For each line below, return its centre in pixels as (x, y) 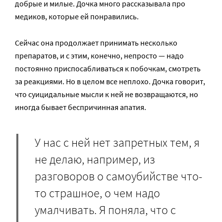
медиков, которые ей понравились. (77, 17)
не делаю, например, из (95, 159)
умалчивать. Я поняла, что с (105, 210)
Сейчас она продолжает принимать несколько (96, 43)
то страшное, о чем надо (97, 193)
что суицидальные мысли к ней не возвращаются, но (107, 94)
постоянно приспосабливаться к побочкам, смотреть (108, 69)
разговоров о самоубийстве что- (118, 176)
